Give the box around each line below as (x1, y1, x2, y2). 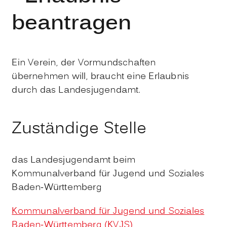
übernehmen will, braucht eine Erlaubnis (12, 69, 190, 84)
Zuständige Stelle (12, 117, 147, 141)
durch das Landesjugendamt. (12, 83, 141, 97)
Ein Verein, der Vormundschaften (12, 56, 156, 70)
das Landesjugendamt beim (12, 153, 136, 167)
